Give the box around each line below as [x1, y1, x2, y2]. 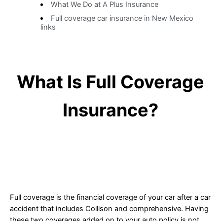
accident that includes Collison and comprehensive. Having [10, 204, 209, 213]
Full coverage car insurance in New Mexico [50, 14, 193, 23]
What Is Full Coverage [17, 71, 204, 93]
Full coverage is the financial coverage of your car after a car [10, 192, 211, 202]
